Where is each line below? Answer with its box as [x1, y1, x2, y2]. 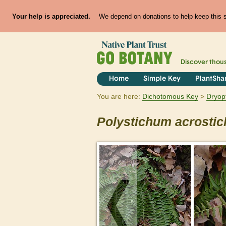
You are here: [97, 92, 140, 101]
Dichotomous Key [142, 92, 198, 101]
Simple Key [143, 75, 181, 83]
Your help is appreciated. [12, 12, 90, 20]
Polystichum [97, 115, 172, 129]
